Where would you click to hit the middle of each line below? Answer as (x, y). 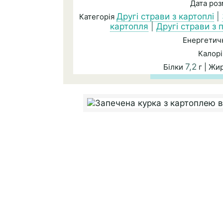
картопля (129, 26)
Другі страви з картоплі (165, 16)
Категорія (98, 17)
